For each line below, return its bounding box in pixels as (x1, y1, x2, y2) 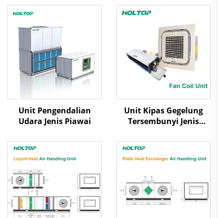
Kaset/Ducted (137, 127, 190, 137)
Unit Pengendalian (18, 105, 91, 116)
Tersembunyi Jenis (128, 116, 199, 127)
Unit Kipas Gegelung (124, 105, 203, 116)
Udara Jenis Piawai (18, 116, 91, 127)
